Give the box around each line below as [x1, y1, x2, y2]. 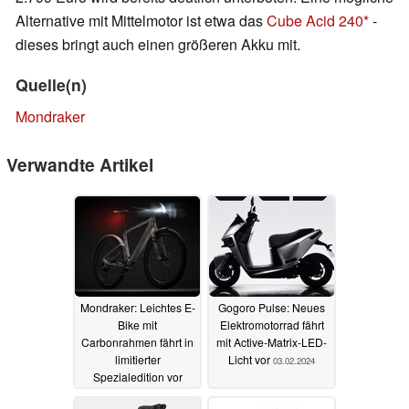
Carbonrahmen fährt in [81, 334, 194, 351]
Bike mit [118, 317, 157, 333]
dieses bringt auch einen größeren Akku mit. [16, 34, 300, 56]
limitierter [114, 351, 161, 368]
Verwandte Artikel [6, 152, 153, 178]
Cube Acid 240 [267, 10, 363, 32]
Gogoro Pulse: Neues [218, 299, 325, 316]
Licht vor [228, 351, 273, 368]
